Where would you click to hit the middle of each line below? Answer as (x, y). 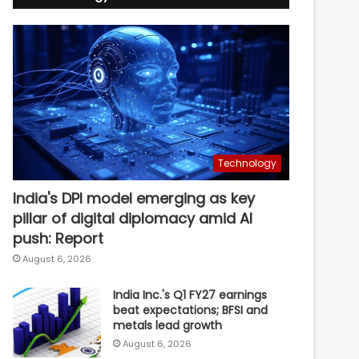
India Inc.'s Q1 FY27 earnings (190, 294)
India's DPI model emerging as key (134, 198)
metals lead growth (168, 325)
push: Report (58, 238)
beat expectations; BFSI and (191, 310)
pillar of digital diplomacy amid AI (133, 218)
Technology (247, 163)
